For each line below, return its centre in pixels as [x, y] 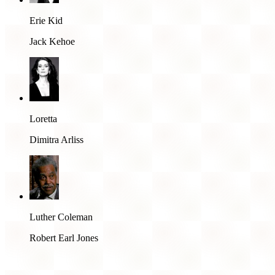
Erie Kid [46, 20]
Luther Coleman [61, 217]
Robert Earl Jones [64, 238]
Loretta [43, 118]
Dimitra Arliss [56, 139]
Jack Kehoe [52, 41]
